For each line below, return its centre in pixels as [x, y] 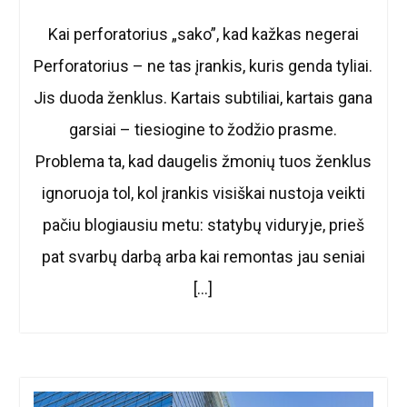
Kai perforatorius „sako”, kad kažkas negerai [203, 34]
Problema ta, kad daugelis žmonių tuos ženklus [203, 161]
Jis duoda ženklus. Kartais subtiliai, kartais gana [203, 98]
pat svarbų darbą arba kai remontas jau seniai [203, 257]
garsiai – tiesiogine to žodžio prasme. [203, 129]
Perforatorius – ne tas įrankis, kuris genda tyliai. [203, 66]
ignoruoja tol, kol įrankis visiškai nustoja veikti [203, 193]
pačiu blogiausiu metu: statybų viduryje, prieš [203, 225]
